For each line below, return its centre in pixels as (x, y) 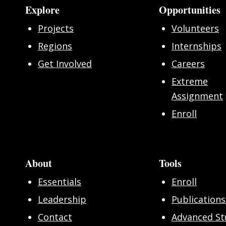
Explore (42, 10)
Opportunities (190, 10)
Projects (56, 29)
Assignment (197, 96)
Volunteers (195, 29)
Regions (55, 46)
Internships (196, 46)
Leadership (62, 200)
